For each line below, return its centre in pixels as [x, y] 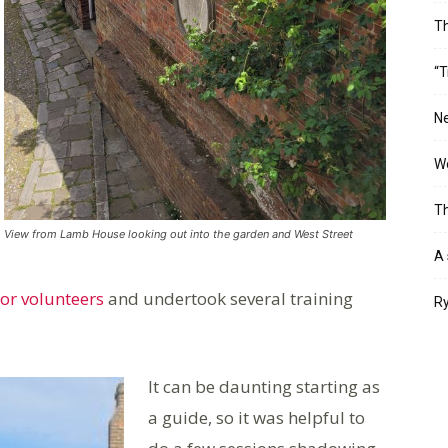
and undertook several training [228, 298]
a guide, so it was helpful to [256, 417]
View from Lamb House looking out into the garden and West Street [178, 234]
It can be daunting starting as [264, 386]
